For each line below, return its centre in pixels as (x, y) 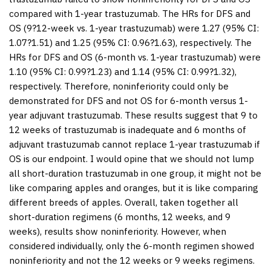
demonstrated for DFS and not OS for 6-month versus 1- (129, 100)
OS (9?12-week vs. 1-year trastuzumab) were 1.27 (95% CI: (134, 28)
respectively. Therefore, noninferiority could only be (119, 86)
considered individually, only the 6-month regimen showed (132, 246)
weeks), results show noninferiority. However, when (118, 231)
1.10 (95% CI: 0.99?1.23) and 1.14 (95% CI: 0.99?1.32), (123, 71)
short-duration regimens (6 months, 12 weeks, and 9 (120, 217)
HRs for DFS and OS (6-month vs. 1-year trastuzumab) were (135, 57)
